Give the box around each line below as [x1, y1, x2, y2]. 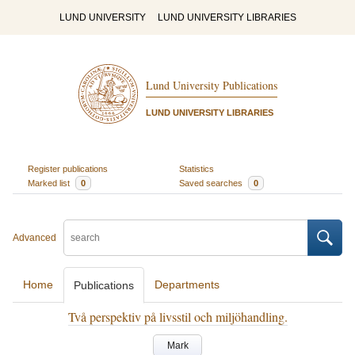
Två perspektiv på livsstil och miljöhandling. [67, 308, 288, 325]
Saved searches [179, 177, 245, 188]
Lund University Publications [145, 78, 277, 94]
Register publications [27, 163, 108, 174]
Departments [155, 278, 219, 291]
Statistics [179, 163, 214, 174]
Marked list [27, 177, 72, 188]
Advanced [13, 232, 56, 243]
